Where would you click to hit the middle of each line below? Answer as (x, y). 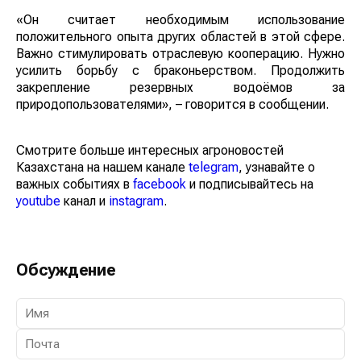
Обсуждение (66, 270)
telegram (214, 168)
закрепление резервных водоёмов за (180, 88)
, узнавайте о (277, 168)
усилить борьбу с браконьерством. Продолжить (180, 71)
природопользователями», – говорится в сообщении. (172, 105)
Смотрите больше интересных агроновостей (150, 151)
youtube (38, 201)
